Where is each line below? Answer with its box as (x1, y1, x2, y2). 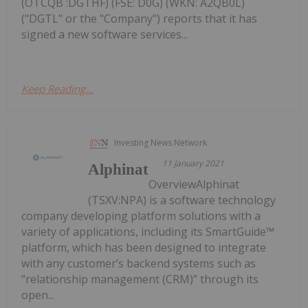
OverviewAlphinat (148, 176, 240, 192)
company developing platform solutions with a (21, 208, 261, 223)
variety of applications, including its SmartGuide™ (21, 223, 274, 239)
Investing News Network (114, 136, 208, 148)
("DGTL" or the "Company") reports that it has (21, 10, 257, 26)
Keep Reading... (21, 81, 93, 96)
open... (21, 287, 54, 302)
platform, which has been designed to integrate (21, 239, 266, 255)
